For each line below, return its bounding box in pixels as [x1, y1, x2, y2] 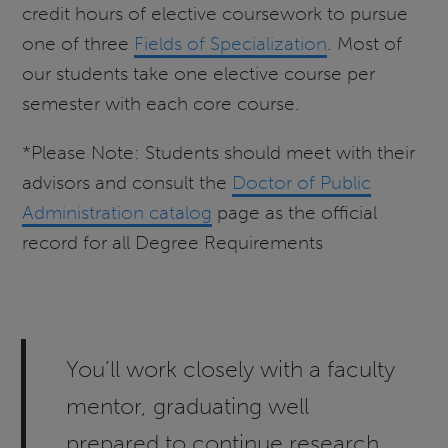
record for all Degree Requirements [22, 231, 324, 255]
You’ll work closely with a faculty [66, 354, 396, 383]
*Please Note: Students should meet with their [22, 141, 416, 165]
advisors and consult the [22, 171, 233, 195]
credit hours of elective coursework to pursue [22, 2, 409, 26]
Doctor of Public [232, 171, 372, 195]
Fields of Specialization [134, 32, 328, 56]
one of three [22, 32, 135, 56]
